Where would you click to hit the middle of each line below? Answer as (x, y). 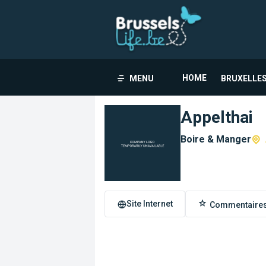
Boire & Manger (216, 139)
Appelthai (217, 117)
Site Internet (150, 204)
